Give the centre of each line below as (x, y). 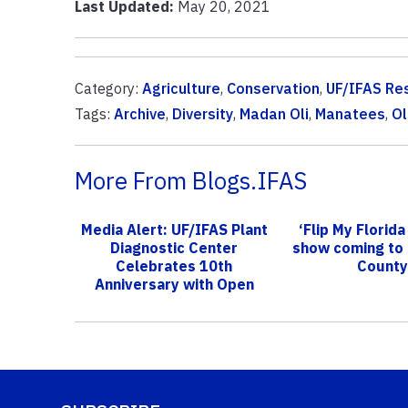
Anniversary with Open (174, 284)
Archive (139, 113)
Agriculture (181, 88)
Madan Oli (274, 113)
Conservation (273, 88)
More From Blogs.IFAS (190, 180)
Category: (108, 88)
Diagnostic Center (174, 247)
